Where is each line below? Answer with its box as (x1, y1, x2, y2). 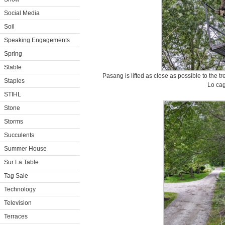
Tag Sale (4, 172, 28, 179)
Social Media (4, 10, 40, 17)
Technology (4, 186, 36, 193)
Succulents (4, 132, 34, 139)
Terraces (4, 213, 28, 220)
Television (4, 199, 32, 206)
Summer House (4, 145, 47, 152)
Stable (4, 64, 22, 71)
